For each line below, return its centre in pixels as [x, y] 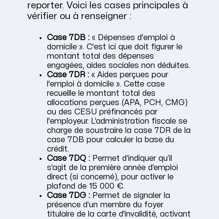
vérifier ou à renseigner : [79, 16]
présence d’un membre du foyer [105, 205]
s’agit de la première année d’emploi [112, 168]
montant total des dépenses [100, 56]
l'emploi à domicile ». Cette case [106, 84]
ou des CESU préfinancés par [102, 112]
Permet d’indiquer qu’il [131, 159]
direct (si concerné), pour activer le [110, 177]
